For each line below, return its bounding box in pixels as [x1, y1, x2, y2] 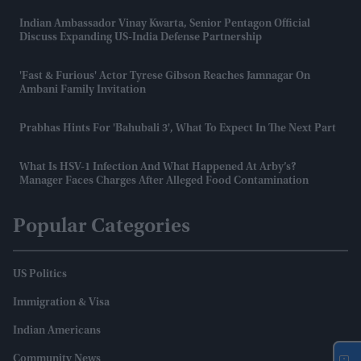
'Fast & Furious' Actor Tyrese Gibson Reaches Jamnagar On [19, 71, 310, 82]
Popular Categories [13, 217, 190, 238]
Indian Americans [13, 326, 101, 337]
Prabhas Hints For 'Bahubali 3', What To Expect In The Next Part [19, 123, 336, 135]
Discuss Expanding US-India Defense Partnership [19, 32, 262, 44]
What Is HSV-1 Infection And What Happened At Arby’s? [19, 162, 297, 173]
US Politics [13, 269, 67, 280]
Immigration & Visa [13, 297, 110, 309]
